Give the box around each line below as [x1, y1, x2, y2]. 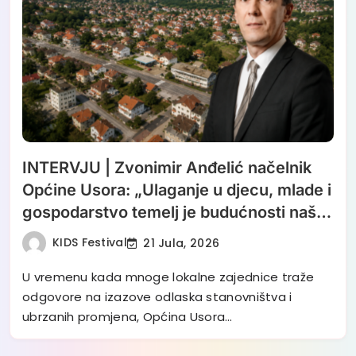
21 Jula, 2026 [143, 234, 220, 251]
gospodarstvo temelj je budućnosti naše [22, 203, 326, 222]
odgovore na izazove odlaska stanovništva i [22, 288, 292, 306]
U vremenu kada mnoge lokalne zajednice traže [22, 269, 315, 286]
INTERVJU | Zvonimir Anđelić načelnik [22, 158, 311, 178]
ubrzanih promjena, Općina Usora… [22, 308, 233, 326]
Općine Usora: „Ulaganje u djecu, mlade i [22, 180, 331, 200]
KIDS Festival [52, 234, 127, 251]
